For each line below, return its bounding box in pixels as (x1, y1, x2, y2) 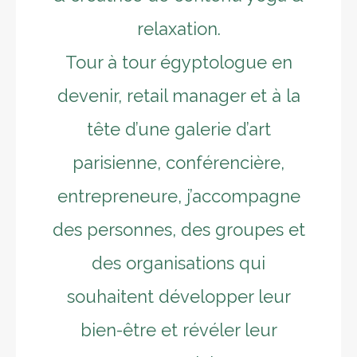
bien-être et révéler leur (80, 320, 277, 340)
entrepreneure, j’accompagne (57, 186, 300, 206)
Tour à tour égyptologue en (65, 52, 292, 73)
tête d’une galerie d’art (86, 119, 271, 139)
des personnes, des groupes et (52, 219, 305, 240)
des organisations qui (92, 253, 265, 273)
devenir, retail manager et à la (57, 85, 300, 106)
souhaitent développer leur (66, 286, 291, 307)
